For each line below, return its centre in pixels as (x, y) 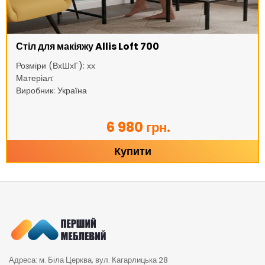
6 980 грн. (138, 128)
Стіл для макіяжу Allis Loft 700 (88, 47)
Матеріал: (35, 78)
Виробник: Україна (51, 91)
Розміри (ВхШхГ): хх (56, 66)
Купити (132, 151)
